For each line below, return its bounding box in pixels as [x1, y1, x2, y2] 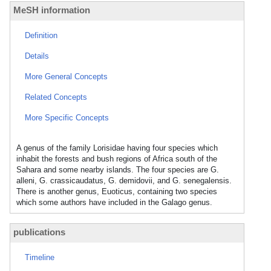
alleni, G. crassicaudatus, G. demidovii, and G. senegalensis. [16, 176, 232, 185]
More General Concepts [25, 72, 108, 81]
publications [13, 227, 65, 237]
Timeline [25, 253, 54, 262]
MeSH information [13, 5, 90, 15]
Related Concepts [25, 93, 87, 102]
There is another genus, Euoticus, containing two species [16, 187, 217, 196]
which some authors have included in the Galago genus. [16, 198, 212, 207]
